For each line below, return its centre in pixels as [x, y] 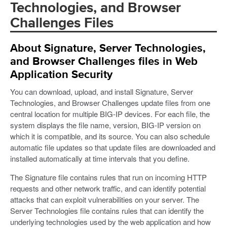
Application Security [61, 75]
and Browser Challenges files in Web [104, 62]
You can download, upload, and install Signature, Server [102, 91]
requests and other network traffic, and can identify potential [108, 188]
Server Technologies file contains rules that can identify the [107, 210]
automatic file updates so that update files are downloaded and [113, 147]
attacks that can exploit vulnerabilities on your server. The [105, 199]
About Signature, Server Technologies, [108, 48]
